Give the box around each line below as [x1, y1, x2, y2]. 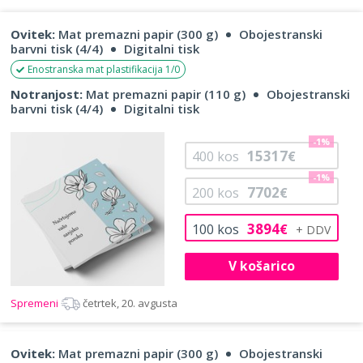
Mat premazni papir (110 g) [83, 85, 246, 102]
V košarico [228, 257, 295, 275]
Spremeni [11, 295, 61, 310]
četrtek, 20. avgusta [83, 295, 177, 310]
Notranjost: [11, 85, 83, 102]
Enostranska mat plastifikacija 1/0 [28, 62, 180, 76]
